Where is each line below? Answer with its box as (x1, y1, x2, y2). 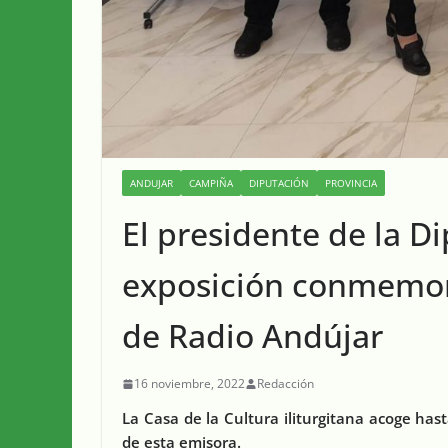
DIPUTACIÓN (249, 176, 309, 191)
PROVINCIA (325, 176, 377, 191)
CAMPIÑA (189, 176, 233, 191)
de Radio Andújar (122, 314, 383, 358)
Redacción (257, 375, 314, 393)
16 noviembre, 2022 (134, 375, 245, 393)
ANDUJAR (130, 176, 173, 191)
